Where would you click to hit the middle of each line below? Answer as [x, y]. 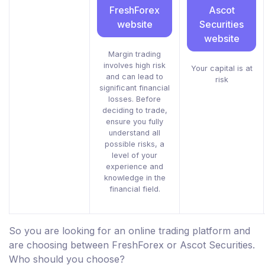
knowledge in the [135, 178]
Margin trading [135, 54]
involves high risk [135, 66]
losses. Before [135, 99]
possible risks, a [135, 144]
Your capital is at [222, 69]
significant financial [135, 88]
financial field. [135, 189]
